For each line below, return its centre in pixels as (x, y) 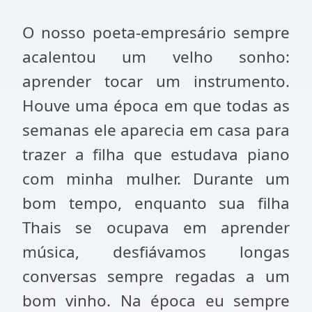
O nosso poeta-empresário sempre (156, 32)
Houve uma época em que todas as (156, 106)
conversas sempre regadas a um (156, 276)
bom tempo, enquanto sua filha (156, 203)
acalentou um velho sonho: (156, 57)
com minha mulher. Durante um (156, 179)
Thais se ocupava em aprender (156, 227)
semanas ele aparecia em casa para (156, 130)
